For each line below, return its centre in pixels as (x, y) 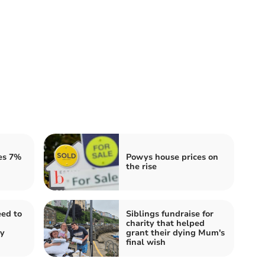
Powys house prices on (172, 157)
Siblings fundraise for (170, 214)
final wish (146, 242)
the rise (141, 166)
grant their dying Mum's (175, 232)
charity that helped (165, 223)
